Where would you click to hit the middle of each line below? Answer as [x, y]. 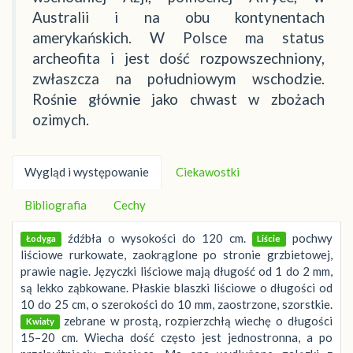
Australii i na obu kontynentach [178, 17]
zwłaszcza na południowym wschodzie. [178, 78]
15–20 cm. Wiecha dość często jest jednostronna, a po [176, 337]
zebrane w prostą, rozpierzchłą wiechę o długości [196, 320]
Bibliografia [56, 204]
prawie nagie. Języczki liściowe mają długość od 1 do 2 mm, [176, 271]
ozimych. [61, 119]
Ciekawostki [208, 171]
